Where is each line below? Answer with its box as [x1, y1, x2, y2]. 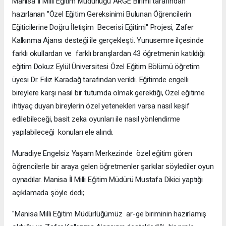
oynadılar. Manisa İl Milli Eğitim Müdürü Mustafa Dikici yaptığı [12, 175, 203, 185]
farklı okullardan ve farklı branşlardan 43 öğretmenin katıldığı [12, 49, 205, 59]
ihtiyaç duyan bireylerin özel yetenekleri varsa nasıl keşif [12, 101, 190, 111]
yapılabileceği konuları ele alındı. [12, 128, 114, 137]
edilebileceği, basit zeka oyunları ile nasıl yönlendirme [12, 115, 181, 124]
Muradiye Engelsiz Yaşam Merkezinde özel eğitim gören [12, 149, 192, 158]
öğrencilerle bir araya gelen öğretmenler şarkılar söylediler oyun [12, 162, 214, 172]
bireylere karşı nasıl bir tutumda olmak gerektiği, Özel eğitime [12, 88, 205, 98]
